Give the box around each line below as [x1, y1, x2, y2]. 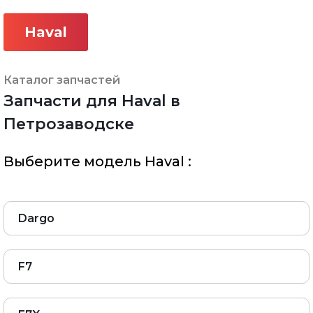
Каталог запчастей [3, 73, 120, 87]
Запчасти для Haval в [3, 92, 180, 110]
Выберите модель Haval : [3, 153, 191, 170]
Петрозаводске [3, 115, 134, 133]
